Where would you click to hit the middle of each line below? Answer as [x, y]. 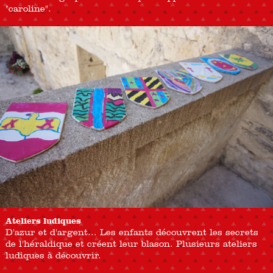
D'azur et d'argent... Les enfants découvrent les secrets [132, 232]
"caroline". [28, 8]
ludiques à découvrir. [53, 255]
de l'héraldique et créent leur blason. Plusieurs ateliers [131, 243]
